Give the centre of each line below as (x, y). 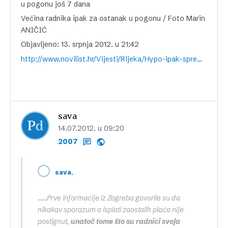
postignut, (54, 221)
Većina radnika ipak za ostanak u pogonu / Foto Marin (113, 18)
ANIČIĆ (34, 30)
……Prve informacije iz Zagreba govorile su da (109, 198)
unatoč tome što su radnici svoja (125, 221)
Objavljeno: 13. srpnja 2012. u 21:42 (80, 44)
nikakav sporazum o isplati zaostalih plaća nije (111, 209)
